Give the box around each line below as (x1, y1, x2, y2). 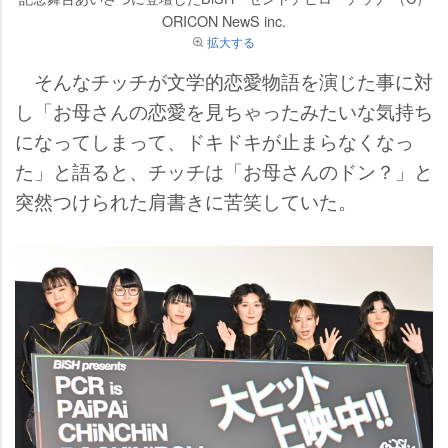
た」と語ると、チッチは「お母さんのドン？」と (15, 156, 433, 184)
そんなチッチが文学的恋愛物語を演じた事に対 (15, 66, 433, 94)
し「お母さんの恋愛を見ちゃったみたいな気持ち (15, 96, 433, 124)
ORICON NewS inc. (162, 9, 286, 31)
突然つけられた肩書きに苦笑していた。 (15, 186, 357, 214)
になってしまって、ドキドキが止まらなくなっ (15, 126, 414, 154)
